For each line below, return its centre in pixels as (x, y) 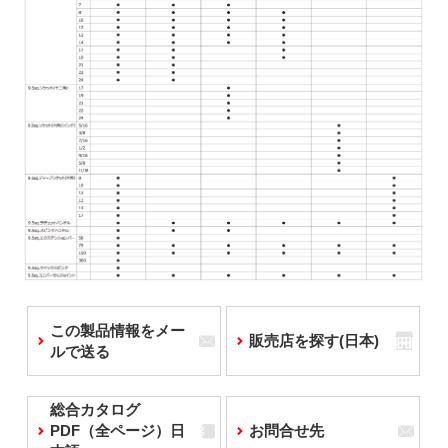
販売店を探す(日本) (313, 340)
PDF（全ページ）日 (117, 430)
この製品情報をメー (117, 330)
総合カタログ (95, 409)
